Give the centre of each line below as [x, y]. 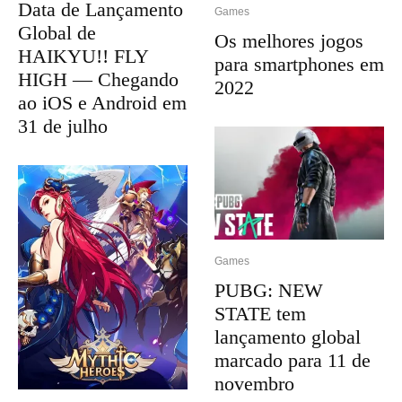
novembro [254, 384]
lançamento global [288, 337]
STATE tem [260, 314]
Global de [57, 33]
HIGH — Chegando [98, 79]
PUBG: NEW [269, 291]
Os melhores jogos [289, 41]
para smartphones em [299, 65]
